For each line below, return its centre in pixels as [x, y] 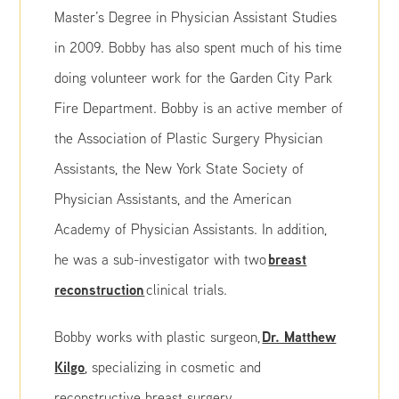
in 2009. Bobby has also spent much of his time [199, 47]
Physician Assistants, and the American [173, 199]
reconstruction [100, 289]
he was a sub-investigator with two [162, 259]
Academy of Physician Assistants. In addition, [191, 229]
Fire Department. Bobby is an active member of [199, 108]
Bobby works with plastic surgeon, [159, 337]
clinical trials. [186, 289]
